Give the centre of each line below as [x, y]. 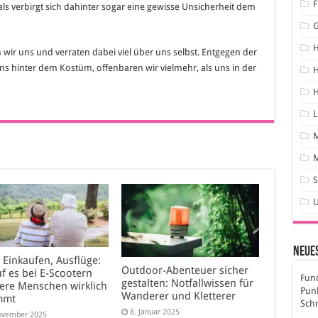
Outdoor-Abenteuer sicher [185, 271]
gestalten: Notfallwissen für [188, 284]
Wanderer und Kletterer [179, 296]
